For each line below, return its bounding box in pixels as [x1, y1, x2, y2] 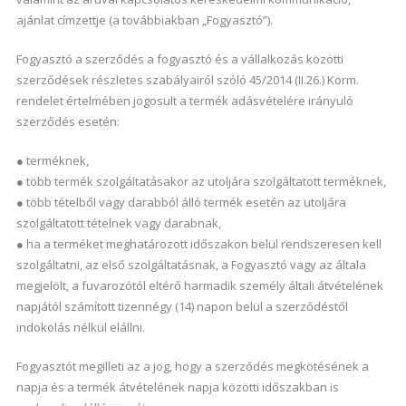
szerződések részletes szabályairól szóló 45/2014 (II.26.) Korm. [15, 72, 359, 88]
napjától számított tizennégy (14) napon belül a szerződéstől [15, 298, 348, 314]
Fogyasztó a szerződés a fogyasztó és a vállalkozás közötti [15, 51, 343, 67]
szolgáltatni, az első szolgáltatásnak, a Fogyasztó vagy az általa [15, 256, 366, 273]
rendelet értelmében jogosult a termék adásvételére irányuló [15, 92, 353, 109]
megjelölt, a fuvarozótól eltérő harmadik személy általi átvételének [15, 277, 383, 294]
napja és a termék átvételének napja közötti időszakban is [15, 379, 339, 395]
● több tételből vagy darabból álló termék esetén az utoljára [15, 194, 346, 210]
